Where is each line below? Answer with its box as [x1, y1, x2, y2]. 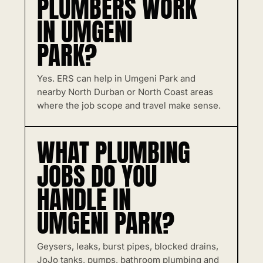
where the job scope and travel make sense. [37, 100, 221, 111]
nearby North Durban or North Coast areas [37, 86, 213, 97]
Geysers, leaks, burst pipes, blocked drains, [37, 241, 218, 252]
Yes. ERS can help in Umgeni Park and [37, 73, 195, 84]
